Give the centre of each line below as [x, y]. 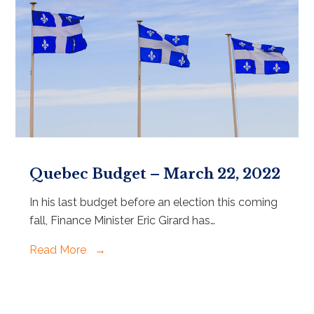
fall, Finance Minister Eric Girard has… [123, 221]
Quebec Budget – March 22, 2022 [155, 174]
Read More [60, 250]
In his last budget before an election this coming [154, 203]
